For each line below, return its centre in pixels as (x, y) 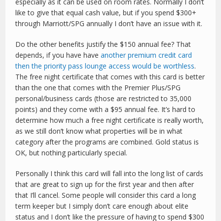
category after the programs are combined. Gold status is (107, 142)
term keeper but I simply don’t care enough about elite (102, 206)
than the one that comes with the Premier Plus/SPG (98, 88)
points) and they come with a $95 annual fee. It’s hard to (106, 110)
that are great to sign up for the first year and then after (105, 184)
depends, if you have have (58, 55)
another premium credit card (147, 55)
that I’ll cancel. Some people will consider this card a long (106, 195)
